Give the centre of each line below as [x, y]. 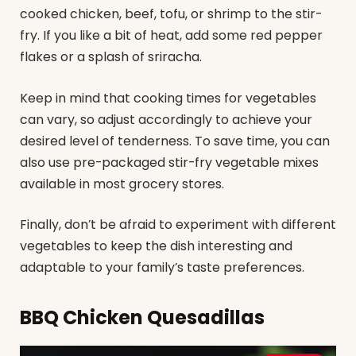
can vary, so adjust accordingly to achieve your [166, 119]
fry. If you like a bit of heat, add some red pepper [171, 35]
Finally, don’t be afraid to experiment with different [178, 225]
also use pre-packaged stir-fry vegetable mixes [169, 162]
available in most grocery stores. [122, 184]
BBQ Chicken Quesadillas [142, 318]
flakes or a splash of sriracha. [111, 57]
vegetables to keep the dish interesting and [156, 246]
